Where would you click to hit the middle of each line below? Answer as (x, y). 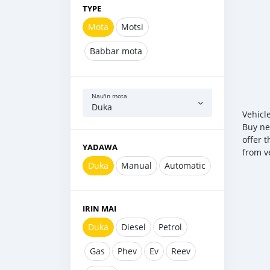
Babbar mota (116, 51)
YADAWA (100, 147)
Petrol (170, 227)
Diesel (133, 227)
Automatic (185, 165)
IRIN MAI (99, 209)
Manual (137, 165)
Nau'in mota (109, 96)
